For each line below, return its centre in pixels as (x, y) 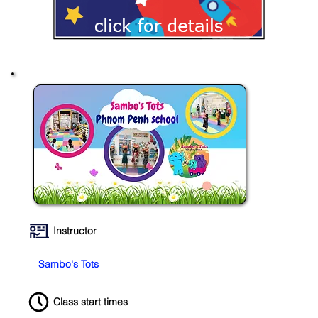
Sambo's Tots (69, 264)
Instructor (75, 231)
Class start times (91, 302)
